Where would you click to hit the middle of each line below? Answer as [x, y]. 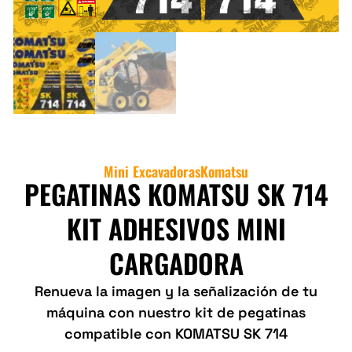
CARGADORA [176, 262]
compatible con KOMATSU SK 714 [176, 333]
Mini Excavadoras [152, 171]
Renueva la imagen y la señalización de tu [176, 291]
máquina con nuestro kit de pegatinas [176, 312]
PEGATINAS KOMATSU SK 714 [176, 193]
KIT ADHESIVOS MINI [176, 228]
